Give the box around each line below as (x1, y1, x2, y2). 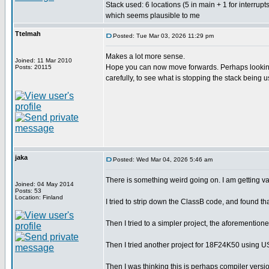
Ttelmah (15, 30, 41, 37)
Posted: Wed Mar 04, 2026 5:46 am (113, 156, 213, 163)
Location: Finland (15, 194, 63, 201)
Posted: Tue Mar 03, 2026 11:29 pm (113, 32, 214, 39)
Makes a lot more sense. (106, 52, 185, 61)
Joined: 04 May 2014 (15, 181, 74, 187)
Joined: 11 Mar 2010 (15, 57, 72, 64)
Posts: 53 (15, 187, 41, 194)
